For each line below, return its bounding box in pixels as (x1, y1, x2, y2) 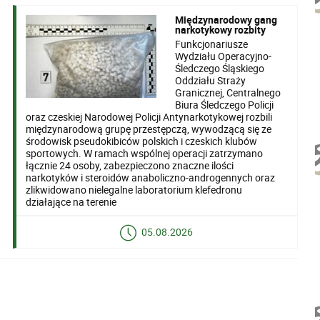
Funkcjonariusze (175, 36, 249, 51)
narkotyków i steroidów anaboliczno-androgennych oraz (26, 170, 276, 184)
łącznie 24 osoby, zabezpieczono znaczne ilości (26, 158, 234, 172)
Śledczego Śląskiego (175, 61, 265, 75)
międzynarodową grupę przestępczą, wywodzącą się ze (26, 121, 272, 136)
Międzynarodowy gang (175, 12, 278, 26)
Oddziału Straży (175, 73, 246, 87)
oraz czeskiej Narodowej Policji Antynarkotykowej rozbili (26, 109, 273, 124)
